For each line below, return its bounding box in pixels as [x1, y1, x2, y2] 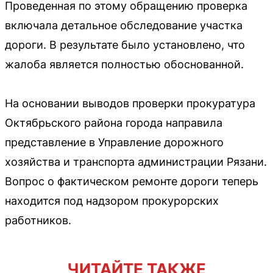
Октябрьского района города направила [5, 116, 222, 129]
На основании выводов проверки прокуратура [5, 96, 255, 110]
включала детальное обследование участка [5, 18, 243, 32]
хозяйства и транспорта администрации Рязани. [5, 155, 267, 168]
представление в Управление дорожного [5, 135, 224, 149]
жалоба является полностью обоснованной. [5, 57, 244, 71]
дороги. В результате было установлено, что [5, 38, 245, 51]
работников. [5, 213, 71, 227]
